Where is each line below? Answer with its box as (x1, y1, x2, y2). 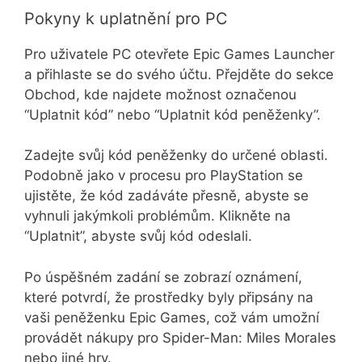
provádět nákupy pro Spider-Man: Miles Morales (24, 329, 336, 346)
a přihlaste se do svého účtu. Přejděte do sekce (24, 65, 334, 82)
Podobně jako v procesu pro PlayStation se (24, 167, 303, 184)
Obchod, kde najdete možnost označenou (24, 86, 297, 103)
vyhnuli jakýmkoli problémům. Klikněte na (24, 208, 291, 225)
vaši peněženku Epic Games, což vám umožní (24, 309, 319, 326)
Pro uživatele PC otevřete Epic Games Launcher (24, 45, 335, 62)
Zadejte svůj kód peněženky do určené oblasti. (24, 147, 328, 164)
